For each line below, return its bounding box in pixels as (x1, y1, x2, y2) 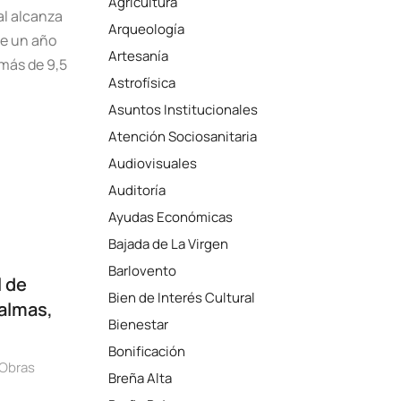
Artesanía (108, 47, 169, 65)
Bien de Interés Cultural (108, 288, 256, 307)
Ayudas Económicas (108, 208, 234, 226)
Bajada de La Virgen (108, 235, 229, 253)
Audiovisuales (108, 154, 198, 173)
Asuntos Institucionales (108, 100, 259, 119)
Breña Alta (108, 369, 173, 388)
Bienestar (108, 315, 169, 334)
